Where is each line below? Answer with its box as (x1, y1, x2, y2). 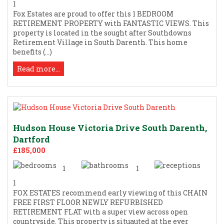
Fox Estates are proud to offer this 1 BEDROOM (13, 8, 173, 18)
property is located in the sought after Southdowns (13, 27, 191, 37)
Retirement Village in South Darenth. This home (13, 37, 187, 47)
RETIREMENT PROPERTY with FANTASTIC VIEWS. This (13, 18, 209, 28)
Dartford (13, 133, 50, 145)
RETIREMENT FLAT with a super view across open (13, 206, 188, 216)
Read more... (17, 63, 60, 73)
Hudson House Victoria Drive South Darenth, (13, 121, 207, 133)
